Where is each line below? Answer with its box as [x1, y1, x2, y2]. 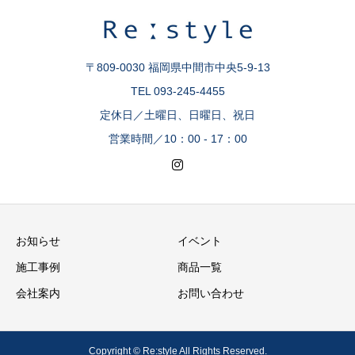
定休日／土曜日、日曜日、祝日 [100, 108, 255, 121]
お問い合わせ [177, 287, 244, 300]
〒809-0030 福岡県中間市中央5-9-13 [85, 60, 270, 74]
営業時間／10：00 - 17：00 [108, 132, 247, 145]
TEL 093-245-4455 [130, 84, 225, 97]
